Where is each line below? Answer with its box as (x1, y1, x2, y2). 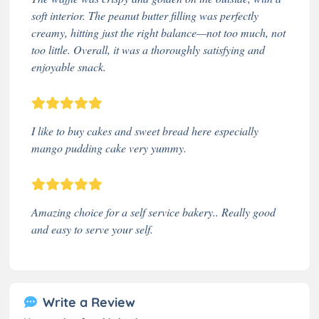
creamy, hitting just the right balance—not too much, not (31, 24, 286, 40)
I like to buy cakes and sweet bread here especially (31, 122, 258, 138)
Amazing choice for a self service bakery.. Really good (31, 204, 276, 219)
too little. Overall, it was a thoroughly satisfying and (31, 41, 265, 57)
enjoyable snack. (31, 58, 106, 74)
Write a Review (43, 293, 135, 310)
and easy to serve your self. (31, 221, 153, 236)
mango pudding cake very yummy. (31, 140, 187, 155)
